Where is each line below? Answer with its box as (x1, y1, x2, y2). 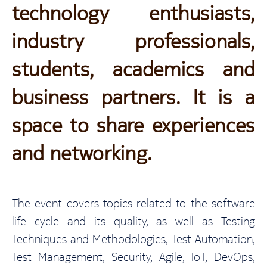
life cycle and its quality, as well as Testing (12, 212, 255, 229)
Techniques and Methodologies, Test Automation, (12, 230, 255, 247)
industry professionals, (12, 27, 255, 55)
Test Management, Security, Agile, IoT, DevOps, (12, 248, 255, 265)
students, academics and (12, 55, 255, 83)
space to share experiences (12, 111, 255, 139)
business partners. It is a (12, 83, 255, 111)
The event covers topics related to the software (12, 194, 255, 211)
